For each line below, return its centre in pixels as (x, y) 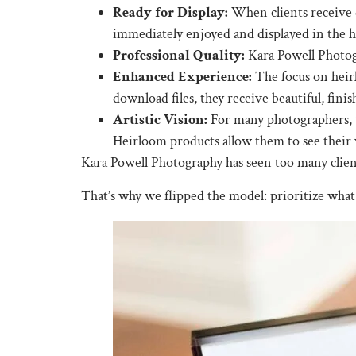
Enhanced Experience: (182, 77)
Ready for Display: (170, 13)
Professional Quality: (179, 56)
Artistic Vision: (160, 120)
